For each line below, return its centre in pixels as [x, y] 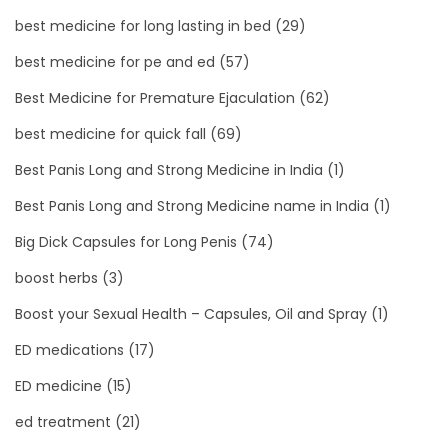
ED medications [69, 349]
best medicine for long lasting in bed [143, 25]
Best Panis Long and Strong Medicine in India [169, 169]
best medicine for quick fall [110, 133]
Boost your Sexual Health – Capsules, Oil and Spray [191, 313]
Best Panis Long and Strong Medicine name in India [192, 205]
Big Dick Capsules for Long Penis [126, 241]
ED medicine [58, 385]
